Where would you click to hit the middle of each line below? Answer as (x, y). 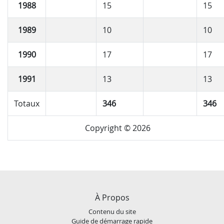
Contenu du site (112, 211)
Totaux (27, 103)
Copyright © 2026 (118, 128)
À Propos (112, 197)
